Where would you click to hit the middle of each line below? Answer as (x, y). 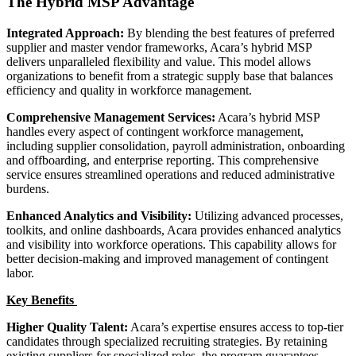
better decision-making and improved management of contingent (167, 258)
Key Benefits (40, 300)
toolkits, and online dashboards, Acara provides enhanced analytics (174, 230)
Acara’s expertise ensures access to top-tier (236, 327)
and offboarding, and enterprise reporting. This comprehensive (163, 160)
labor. (20, 273)
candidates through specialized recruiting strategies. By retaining (167, 341)
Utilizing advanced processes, (267, 215)
